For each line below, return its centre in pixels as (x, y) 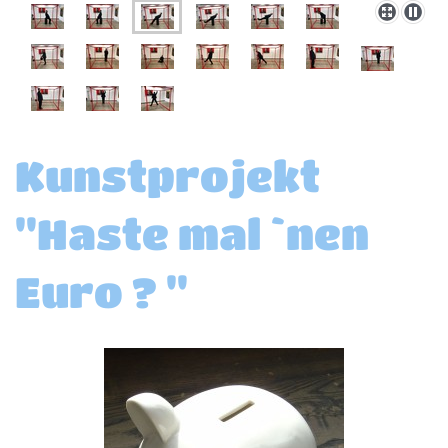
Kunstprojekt (167, 176)
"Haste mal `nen (192, 234)
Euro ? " (101, 292)
